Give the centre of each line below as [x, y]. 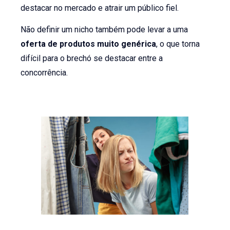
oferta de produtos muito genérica [89, 44]
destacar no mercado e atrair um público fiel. [100, 8]
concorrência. [44, 73]
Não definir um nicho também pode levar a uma [104, 30]
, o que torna [178, 44]
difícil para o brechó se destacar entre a [92, 59]
